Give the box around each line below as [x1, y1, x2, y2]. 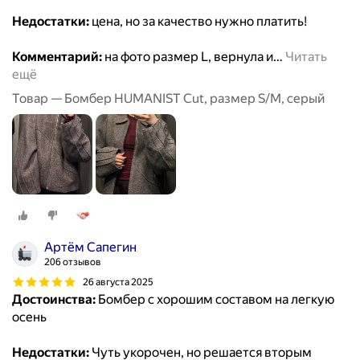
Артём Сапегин [44, 239, 137, 256]
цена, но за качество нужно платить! [89, 14, 307, 30]
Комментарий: [12, 49, 102, 65]
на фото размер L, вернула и [102, 49, 273, 65]
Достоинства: [12, 292, 96, 308]
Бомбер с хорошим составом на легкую [96, 292, 334, 308]
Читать [285, 49, 327, 65]
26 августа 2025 [83, 276, 153, 288]
